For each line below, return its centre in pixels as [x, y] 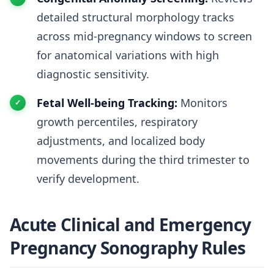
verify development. [88, 179]
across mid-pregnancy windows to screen [144, 36]
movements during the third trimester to [143, 160]
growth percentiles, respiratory [117, 122]
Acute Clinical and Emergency [131, 224]
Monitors [202, 103]
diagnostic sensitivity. [93, 74]
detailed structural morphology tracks [135, 17]
